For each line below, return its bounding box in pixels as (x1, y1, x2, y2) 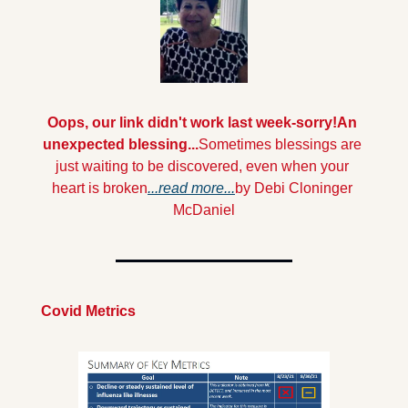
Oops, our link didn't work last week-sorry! (47, 115, 337, 131)
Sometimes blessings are (199, 137, 362, 153)
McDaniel (173, 202, 235, 219)
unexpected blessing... (43, 137, 199, 153)
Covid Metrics (41, 303, 136, 320)
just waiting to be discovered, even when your (56, 158, 349, 175)
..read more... (151, 180, 235, 197)
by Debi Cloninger (235, 180, 352, 197)
